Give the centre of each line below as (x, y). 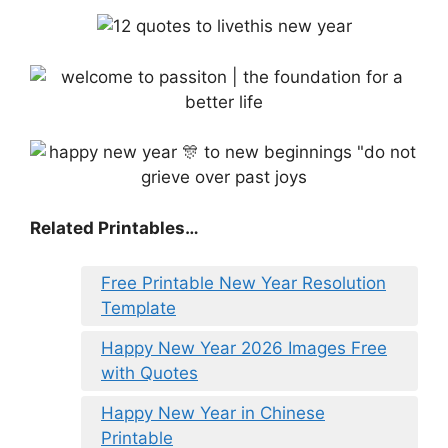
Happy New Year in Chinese (213, 413)
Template (138, 308)
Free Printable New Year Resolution (243, 283)
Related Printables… (114, 227)
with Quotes (149, 373)
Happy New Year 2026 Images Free (244, 348)
